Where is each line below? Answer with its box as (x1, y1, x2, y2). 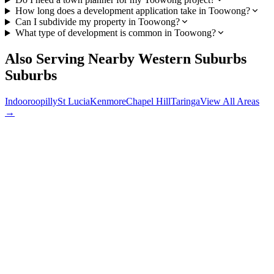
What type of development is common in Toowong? (15, 28, 216, 39)
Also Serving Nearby (5, 51, 138, 67)
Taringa (171, 96, 200, 107)
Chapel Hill (126, 96, 171, 107)
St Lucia (57, 96, 90, 107)
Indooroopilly (5, 96, 57, 107)
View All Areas (200, 96, 259, 107)
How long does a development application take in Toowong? (15, 6, 250, 17)
